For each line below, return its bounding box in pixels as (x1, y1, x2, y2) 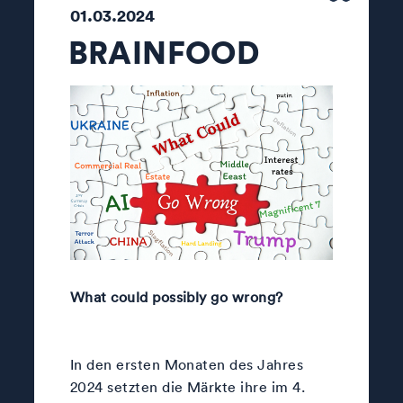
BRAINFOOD (67, 31, 259, 72)
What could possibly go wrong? (69, 287, 288, 306)
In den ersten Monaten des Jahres (69, 354, 304, 373)
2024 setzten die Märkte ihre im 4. (69, 377, 306, 396)
